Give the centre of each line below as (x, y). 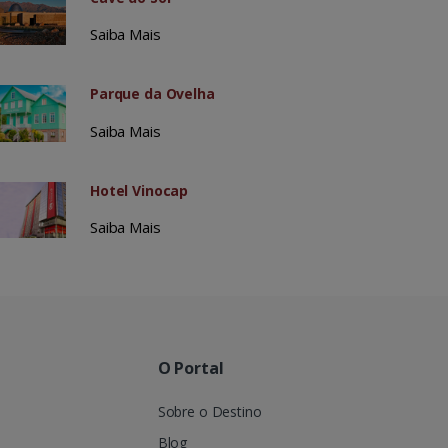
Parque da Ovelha (152, 94)
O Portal (190, 367)
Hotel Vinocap (139, 190)
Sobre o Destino (209, 411)
